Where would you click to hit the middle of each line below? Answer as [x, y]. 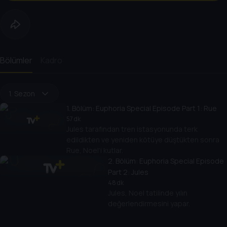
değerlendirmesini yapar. [149, 204]
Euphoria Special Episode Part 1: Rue [157, 108]
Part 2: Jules [128, 172]
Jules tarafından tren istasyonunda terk [132, 129]
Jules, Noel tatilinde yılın [148, 193]
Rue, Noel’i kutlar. [95, 150]
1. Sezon [22, 93]
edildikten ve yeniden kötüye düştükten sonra [143, 140]
